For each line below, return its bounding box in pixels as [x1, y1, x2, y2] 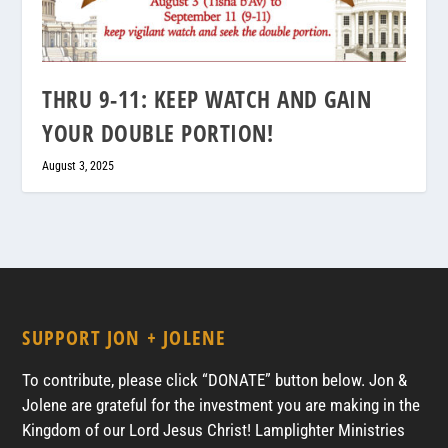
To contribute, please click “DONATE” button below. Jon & [22, 370, 408, 391]
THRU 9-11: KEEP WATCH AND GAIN [42, 83, 372, 116]
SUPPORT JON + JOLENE [22, 324, 227, 352]
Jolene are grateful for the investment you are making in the [22, 395, 421, 416]
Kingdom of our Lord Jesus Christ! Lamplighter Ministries [22, 420, 406, 441]
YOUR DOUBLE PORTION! [42, 117, 280, 150]
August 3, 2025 [42, 159, 115, 174]
